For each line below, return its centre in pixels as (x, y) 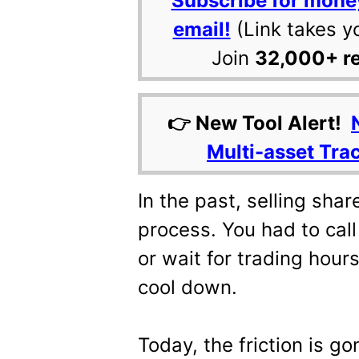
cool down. (188, 287)
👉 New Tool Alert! (259, 123)
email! (202, 29)
